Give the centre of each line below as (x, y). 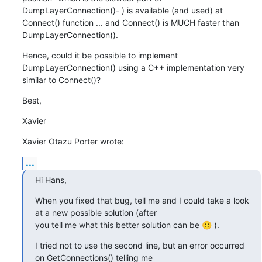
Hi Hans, (51, 180)
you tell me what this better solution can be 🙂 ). (127, 225)
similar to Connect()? (61, 80)
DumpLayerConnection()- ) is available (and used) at (122, 10)
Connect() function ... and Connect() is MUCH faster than (130, 22)
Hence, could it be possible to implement (100, 55)
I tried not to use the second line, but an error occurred (139, 245)
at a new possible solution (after (96, 212)
